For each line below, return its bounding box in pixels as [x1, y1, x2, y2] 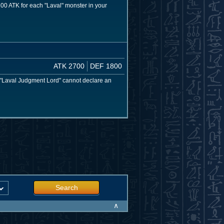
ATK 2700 [53, 61, 84, 70]
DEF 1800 [90, 61, 122, 70]
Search [55, 183, 78, 191]
